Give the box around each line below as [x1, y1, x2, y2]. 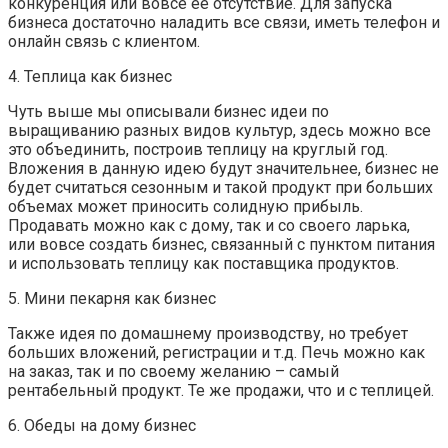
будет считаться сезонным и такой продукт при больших [8, 178, 433, 198]
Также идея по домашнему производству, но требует [8, 324, 408, 344]
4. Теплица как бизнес [8, 67, 172, 87]
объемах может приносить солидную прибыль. [8, 197, 363, 217]
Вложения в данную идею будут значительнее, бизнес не [8, 159, 439, 179]
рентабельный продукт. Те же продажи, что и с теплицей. [8, 381, 434, 401]
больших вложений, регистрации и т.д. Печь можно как [8, 343, 425, 363]
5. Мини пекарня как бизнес [8, 289, 216, 309]
